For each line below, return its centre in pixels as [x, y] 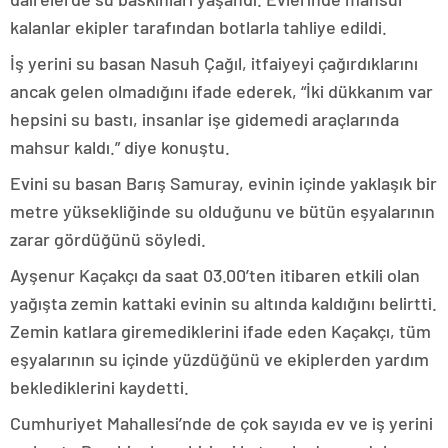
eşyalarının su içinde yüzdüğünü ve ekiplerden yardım [219, 359]
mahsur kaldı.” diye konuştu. [120, 147]
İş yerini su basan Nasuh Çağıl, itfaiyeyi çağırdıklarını [214, 63]
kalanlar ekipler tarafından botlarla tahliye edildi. [198, 27]
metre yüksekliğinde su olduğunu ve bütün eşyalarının [222, 211]
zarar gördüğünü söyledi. [108, 239]
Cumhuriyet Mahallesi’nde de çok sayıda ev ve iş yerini [221, 423]
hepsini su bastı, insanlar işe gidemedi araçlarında [204, 119]
